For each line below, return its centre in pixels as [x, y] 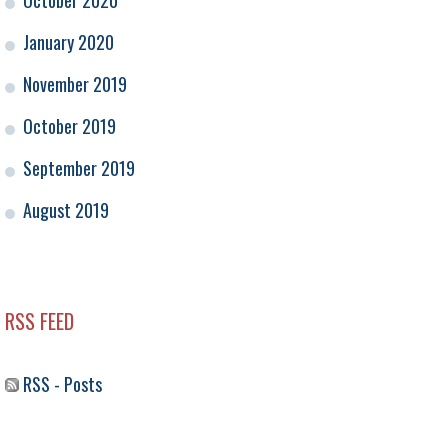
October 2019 [69, 126]
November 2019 [75, 84]
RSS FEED [39, 321]
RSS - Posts [60, 384]
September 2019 [79, 168]
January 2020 [68, 42]
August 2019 [66, 210]
